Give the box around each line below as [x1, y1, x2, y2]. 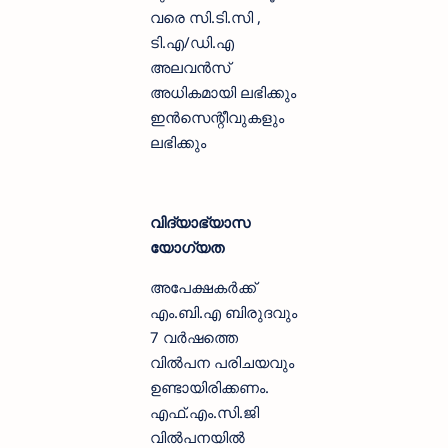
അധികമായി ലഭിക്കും [150, 82, 296, 103]
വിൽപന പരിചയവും [150, 352, 294, 373]
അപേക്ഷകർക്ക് [150, 277, 256, 298]
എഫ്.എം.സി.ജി [150, 402, 259, 423]
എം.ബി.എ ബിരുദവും [150, 302, 297, 323]
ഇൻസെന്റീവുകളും [150, 107, 284, 128]
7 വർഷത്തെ [150, 327, 238, 348]
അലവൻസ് [150, 57, 230, 78]
